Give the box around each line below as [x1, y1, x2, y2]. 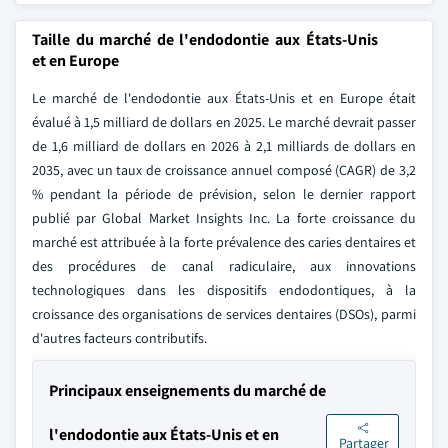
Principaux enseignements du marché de [49, 380, 326, 401]
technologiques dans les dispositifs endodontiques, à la [32, 281, 416, 299]
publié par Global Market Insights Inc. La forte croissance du [32, 209, 416, 227]
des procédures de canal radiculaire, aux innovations [32, 257, 416, 275]
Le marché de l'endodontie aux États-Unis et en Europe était [32, 89, 416, 107]
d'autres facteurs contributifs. [32, 329, 207, 347]
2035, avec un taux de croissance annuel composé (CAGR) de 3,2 [32, 161, 416, 179]
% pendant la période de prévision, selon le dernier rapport [32, 185, 416, 203]
